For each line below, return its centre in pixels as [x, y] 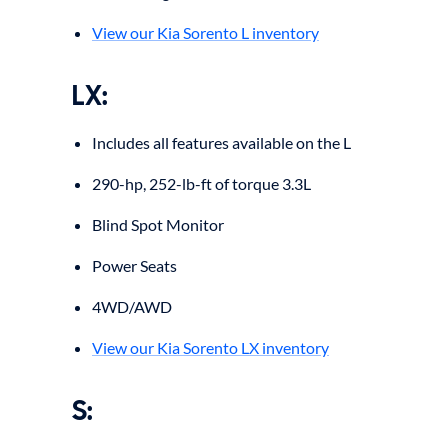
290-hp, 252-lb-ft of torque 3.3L [201, 183]
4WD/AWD [132, 306]
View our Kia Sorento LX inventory [210, 347]
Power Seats [134, 265]
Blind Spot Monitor [158, 224]
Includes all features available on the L [221, 142]
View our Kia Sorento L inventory [205, 32]
